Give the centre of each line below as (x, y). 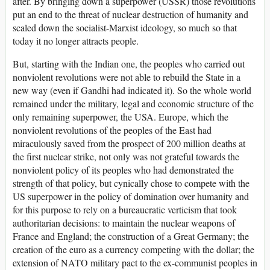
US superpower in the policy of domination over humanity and (131, 196)
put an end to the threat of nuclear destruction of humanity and (130, 14)
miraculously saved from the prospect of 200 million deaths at (129, 143)
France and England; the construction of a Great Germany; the (131, 236)
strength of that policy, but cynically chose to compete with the (131, 183)
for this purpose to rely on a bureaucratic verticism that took (125, 210)
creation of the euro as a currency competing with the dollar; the (133, 250)
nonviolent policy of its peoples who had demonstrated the (123, 170)
